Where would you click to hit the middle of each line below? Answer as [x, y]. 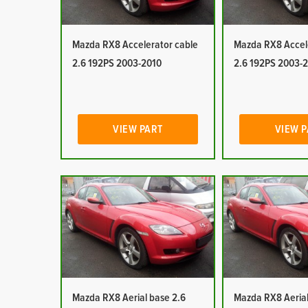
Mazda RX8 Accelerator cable [135, 45]
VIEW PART [138, 129]
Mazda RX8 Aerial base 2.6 [129, 298]
